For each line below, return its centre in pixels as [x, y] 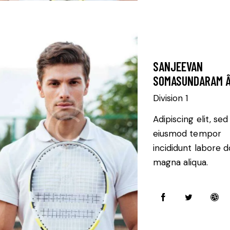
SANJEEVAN [178, 67]
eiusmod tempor [187, 134]
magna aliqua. [180, 162]
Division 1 [170, 98]
